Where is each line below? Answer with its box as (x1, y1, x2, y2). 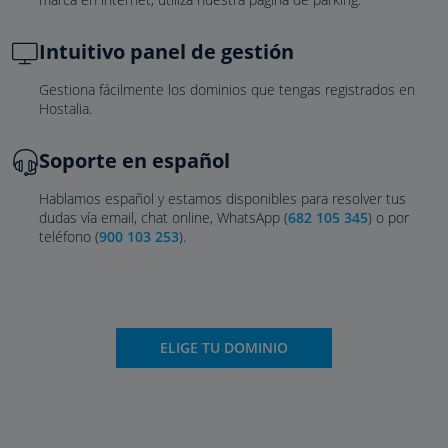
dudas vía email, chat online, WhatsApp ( (39, 208, 288, 227)
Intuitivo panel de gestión (39, 38, 294, 65)
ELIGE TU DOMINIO (160, 338, 288, 357)
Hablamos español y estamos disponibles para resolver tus (39, 189, 406, 208)
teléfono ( (39, 227, 99, 246)
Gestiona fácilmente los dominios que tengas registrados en (39, 80, 415, 99)
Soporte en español (39, 147, 230, 174)
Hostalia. (39, 99, 92, 118)
